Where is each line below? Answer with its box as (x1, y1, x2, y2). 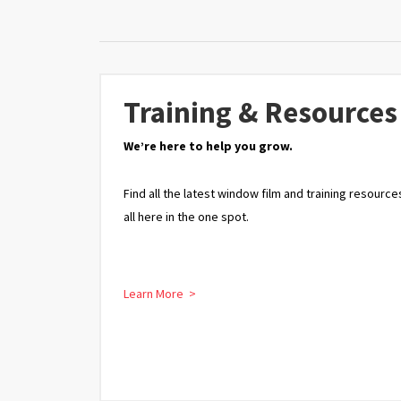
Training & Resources (124, 93, 397, 131)
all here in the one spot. (124, 208, 249, 225)
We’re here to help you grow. (124, 137, 293, 154)
